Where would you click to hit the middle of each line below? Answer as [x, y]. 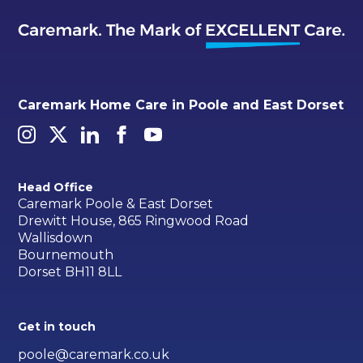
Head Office [56, 187]
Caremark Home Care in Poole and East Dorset [181, 105]
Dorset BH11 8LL [70, 271]
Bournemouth [66, 254]
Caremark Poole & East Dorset [116, 203]
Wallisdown [56, 237]
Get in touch [57, 326]
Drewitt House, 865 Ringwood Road [134, 220]
